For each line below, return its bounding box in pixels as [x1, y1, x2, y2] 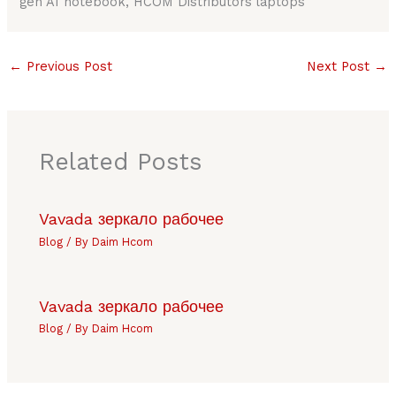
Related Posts [39, 147, 203, 176]
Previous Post [21, 58, 112, 75]
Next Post [307, 58, 375, 75]
